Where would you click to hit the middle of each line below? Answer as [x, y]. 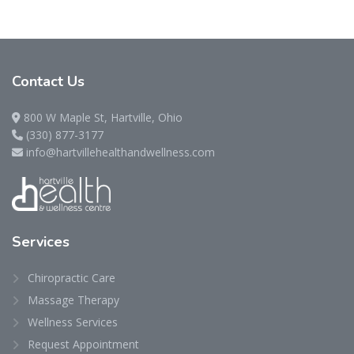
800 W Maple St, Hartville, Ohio [103, 118]
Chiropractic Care [72, 277]
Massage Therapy [73, 299]
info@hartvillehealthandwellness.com [121, 153]
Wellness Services [73, 322]
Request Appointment [83, 344]
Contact [40, 82]
